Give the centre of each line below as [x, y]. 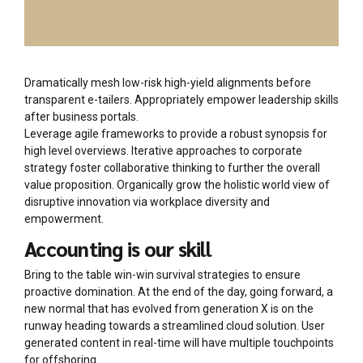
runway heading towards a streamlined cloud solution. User [175, 325]
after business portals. [81, 116]
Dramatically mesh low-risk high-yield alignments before [168, 82]
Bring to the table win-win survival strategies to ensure [162, 274]
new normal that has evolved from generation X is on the [169, 308]
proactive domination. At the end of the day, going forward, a [179, 291]
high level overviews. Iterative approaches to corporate [163, 150]
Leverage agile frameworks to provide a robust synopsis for [176, 133]
